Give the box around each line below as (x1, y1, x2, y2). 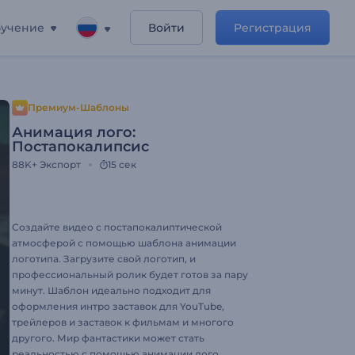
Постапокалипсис (12, 138, 149, 155)
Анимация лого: (12, 124, 136, 141)
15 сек (108, 158, 136, 170)
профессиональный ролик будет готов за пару (12, 269, 248, 281)
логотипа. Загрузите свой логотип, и (12, 253, 196, 265)
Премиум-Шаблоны (28, 101, 129, 113)
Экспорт (40, 158, 81, 170)
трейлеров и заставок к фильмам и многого (12, 316, 234, 328)
